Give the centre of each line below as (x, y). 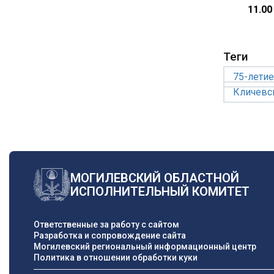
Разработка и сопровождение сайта (110, 235)
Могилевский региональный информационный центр (145, 246)
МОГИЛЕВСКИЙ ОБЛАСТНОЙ (155, 178)
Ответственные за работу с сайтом (106, 224)
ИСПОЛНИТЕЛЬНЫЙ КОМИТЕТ (160, 191)
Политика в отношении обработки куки (116, 257)
